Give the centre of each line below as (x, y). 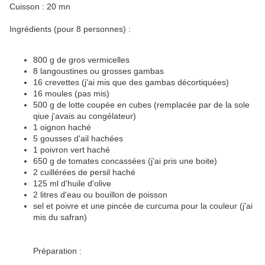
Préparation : (57, 251)
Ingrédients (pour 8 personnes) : (70, 29)
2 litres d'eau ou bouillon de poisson (100, 195)
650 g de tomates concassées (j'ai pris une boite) (125, 161)
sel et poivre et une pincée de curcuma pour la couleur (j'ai (143, 206)
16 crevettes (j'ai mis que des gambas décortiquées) (131, 83)
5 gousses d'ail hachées (78, 139)
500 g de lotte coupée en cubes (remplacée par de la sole (141, 105)
